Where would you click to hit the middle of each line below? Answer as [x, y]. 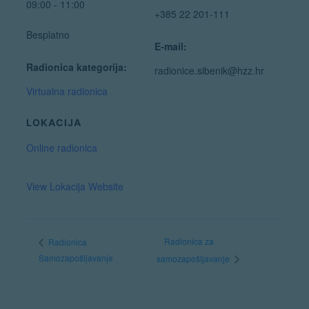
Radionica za [189, 241]
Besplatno [48, 34]
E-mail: [171, 46]
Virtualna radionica [67, 91]
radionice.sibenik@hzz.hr [209, 70]
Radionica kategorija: [76, 67]
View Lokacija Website [74, 187]
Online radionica [61, 148]
